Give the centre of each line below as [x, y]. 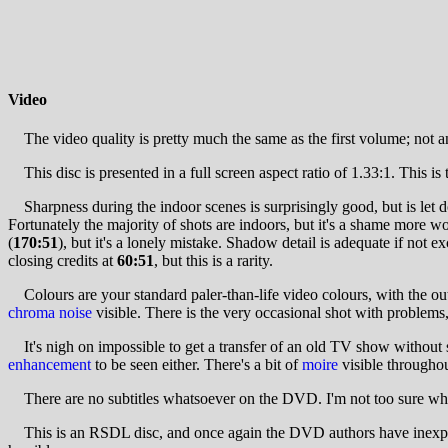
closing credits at [62, 261]
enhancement [49, 365]
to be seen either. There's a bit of [196, 365]
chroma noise [50, 313]
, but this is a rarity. [213, 261]
